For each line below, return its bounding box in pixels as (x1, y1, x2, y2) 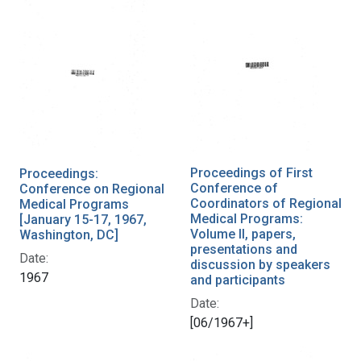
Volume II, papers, (190, 226, 296, 242)
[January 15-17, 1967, (19, 211, 147, 227)
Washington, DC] (19, 226, 118, 243)
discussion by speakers (190, 256, 330, 272)
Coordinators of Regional (190, 195, 342, 211)
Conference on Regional (19, 180, 164, 197)
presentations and (190, 241, 297, 257)
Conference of (190, 180, 278, 196)
